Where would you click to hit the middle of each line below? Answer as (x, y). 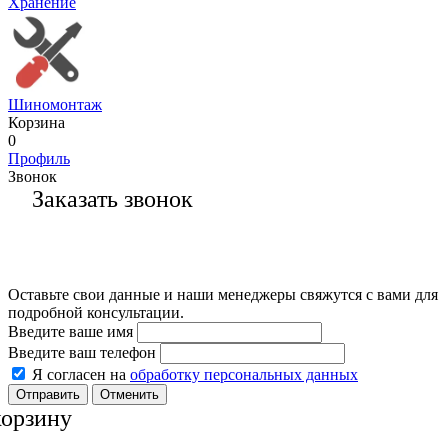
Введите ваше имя (70, 332)
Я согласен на (81, 375)
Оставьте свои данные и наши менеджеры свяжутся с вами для (223, 295)
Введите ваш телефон (82, 353)
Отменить (129, 395)
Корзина (36, 123)
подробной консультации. (96, 313)
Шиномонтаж (55, 105)
